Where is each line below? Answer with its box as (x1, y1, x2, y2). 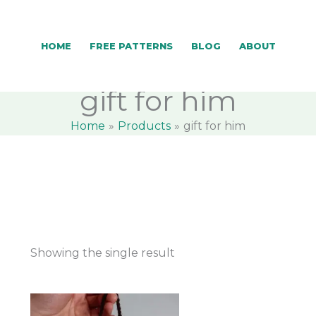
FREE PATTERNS (89, 40, 173, 51)
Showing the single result (30, 245, 175, 260)
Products (118, 119, 171, 133)
